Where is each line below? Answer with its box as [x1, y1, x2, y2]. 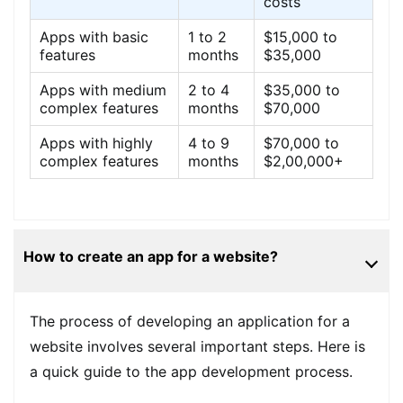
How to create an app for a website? [23, 247, 278, 266]
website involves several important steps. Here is [29, 337, 365, 356]
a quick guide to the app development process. [29, 363, 357, 381]
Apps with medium [39, 81, 166, 100]
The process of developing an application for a [29, 312, 350, 331]
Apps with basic [39, 28, 148, 47]
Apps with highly [39, 134, 153, 153]
